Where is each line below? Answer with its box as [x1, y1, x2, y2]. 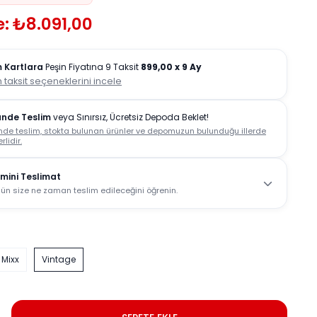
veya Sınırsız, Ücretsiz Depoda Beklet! [51, 111, 209, 123]
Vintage [42, 253, 76, 265]
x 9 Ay [175, 61, 202, 73]
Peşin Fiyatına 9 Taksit [43, 61, 141, 73]
